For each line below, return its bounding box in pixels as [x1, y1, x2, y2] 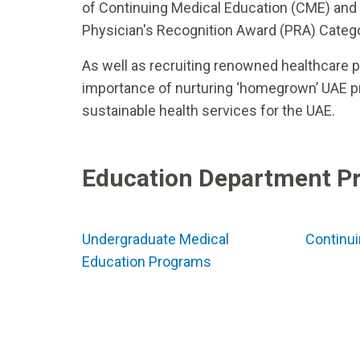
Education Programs [82, 252, 211, 270]
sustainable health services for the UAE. [82, 101, 335, 119]
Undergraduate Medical [82, 230, 229, 247]
